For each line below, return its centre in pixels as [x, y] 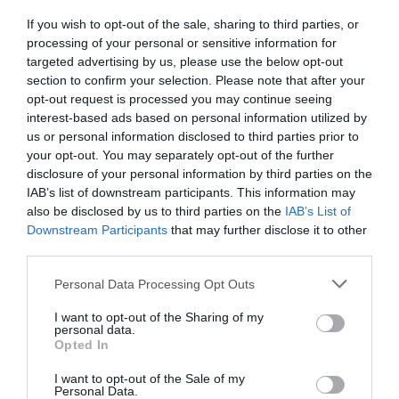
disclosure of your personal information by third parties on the [199, 174]
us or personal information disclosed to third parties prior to [193, 136]
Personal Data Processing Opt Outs [155, 284]
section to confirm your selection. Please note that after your [196, 80]
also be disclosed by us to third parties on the [156, 211]
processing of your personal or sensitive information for [182, 43]
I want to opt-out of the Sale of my [150, 379]
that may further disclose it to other [267, 230]
